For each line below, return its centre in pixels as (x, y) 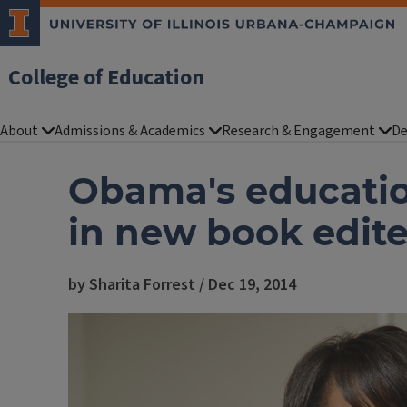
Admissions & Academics (130, 131)
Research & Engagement (298, 131)
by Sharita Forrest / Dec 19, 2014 (182, 285)
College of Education (106, 78)
